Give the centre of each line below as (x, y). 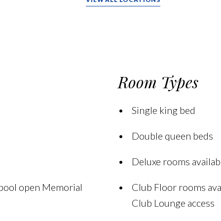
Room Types (158, 82)
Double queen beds (172, 136)
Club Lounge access (173, 203)
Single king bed (163, 110)
